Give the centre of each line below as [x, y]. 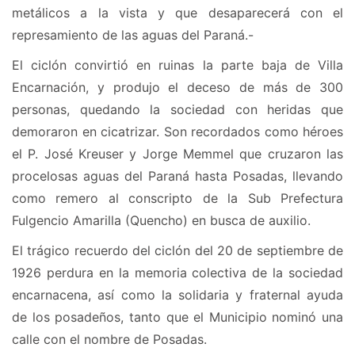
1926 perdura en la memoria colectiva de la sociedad [177, 273]
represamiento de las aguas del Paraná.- [133, 35]
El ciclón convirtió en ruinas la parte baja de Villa [177, 65]
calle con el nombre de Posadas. [109, 340]
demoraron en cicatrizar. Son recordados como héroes [177, 132]
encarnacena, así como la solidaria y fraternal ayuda [177, 295]
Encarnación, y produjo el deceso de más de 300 [177, 88]
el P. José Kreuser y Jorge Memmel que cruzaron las [177, 154]
